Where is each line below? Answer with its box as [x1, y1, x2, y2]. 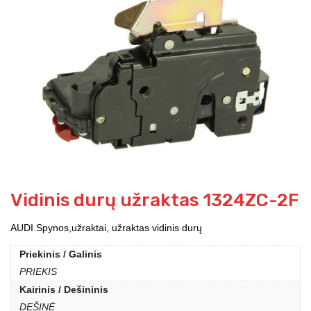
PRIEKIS [19, 266, 57, 278]
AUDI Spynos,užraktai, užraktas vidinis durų [10, 222, 202, 234]
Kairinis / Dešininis [19, 284, 108, 296]
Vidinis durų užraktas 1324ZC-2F [10, 190, 299, 212]
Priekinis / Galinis [19, 249, 102, 260]
